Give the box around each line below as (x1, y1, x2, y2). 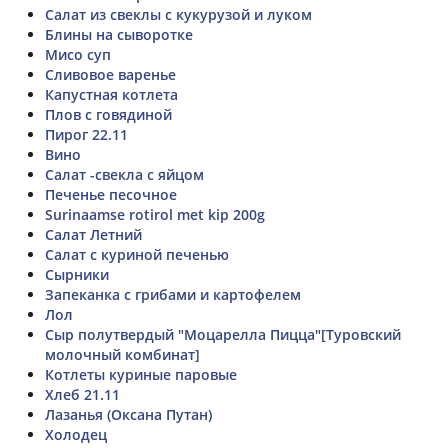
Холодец (45, 424, 107, 444)
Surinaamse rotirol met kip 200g (45, 204, 265, 224)
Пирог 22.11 (45, 124, 128, 144)
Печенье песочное (45, 184, 177, 204)
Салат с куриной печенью (45, 244, 229, 264)
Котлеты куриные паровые (45, 364, 237, 384)
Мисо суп (45, 44, 111, 64)
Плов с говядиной (45, 104, 172, 124)
